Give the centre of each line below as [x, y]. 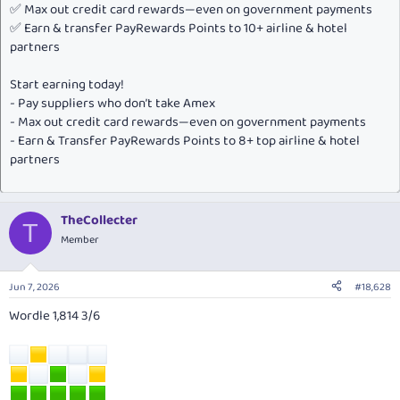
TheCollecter [99, 221]
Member [80, 240]
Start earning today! [67, 85]
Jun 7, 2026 [34, 287]
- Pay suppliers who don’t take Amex [112, 104]
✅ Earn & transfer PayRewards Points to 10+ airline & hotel [179, 29]
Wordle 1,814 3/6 [54, 316]
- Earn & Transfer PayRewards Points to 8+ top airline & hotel [185, 142]
